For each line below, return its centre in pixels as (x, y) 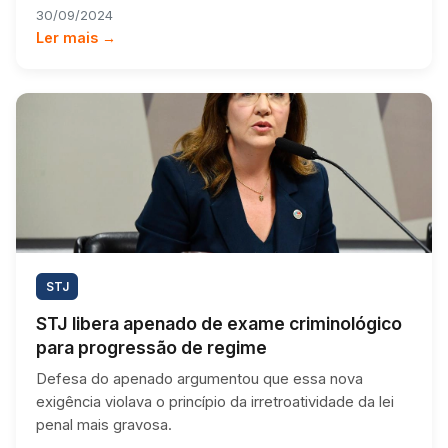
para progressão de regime (151, 347)
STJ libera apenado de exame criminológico (219, 323)
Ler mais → (76, 37)
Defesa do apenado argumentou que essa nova (199, 378)
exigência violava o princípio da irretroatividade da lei (215, 401)
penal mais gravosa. (104, 424)
